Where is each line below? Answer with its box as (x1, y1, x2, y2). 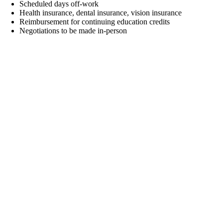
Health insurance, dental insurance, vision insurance (19, 8, 182, 17)
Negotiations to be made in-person (19, 26, 127, 35)
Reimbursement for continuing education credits (19, 17, 170, 26)
